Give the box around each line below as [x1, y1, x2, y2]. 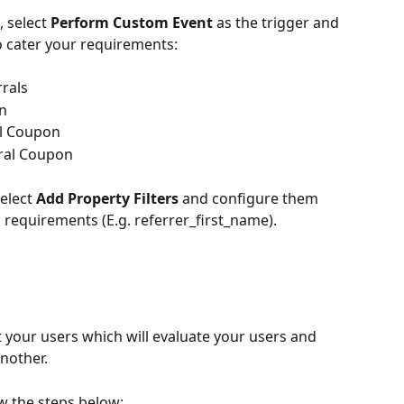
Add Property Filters [36, 188, 179, 208]
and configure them [179, 188, 322, 208]
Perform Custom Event [50, 12, 213, 32]
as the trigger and [213, 12, 343, 32]
